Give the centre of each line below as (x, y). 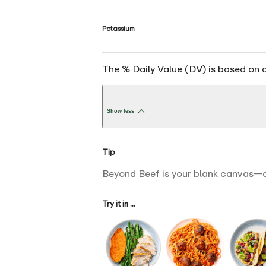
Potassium (118, 28)
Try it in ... (119, 203)
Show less (121, 111)
